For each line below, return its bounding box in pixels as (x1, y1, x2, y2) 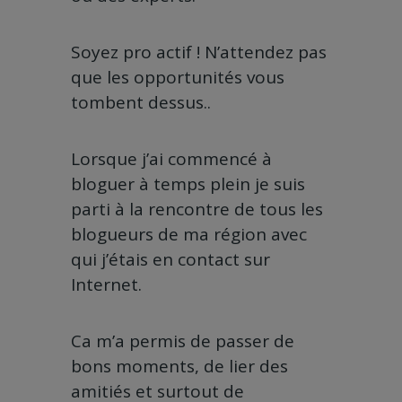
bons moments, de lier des (71, 354, 288, 379)
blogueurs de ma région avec (71, 223, 307, 247)
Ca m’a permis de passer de (71, 329, 294, 354)
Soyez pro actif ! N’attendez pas (71, 40, 327, 65)
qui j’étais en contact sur (71, 248, 270, 272)
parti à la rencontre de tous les (71, 197, 323, 222)
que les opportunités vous (71, 66, 284, 90)
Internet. (71, 273, 142, 297)
